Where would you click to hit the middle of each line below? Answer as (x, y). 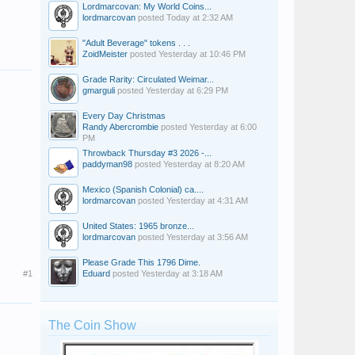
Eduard (96, 273)
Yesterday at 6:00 (223, 127)
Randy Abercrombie (120, 127)
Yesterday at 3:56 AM (207, 237)
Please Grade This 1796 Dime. (141, 262)
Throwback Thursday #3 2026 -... (147, 153)
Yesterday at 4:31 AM (207, 200)
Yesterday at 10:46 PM (202, 54)
